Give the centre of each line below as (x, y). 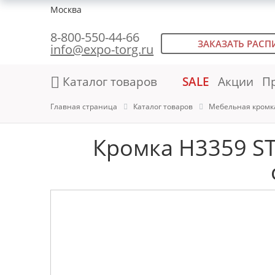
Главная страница (84, 107)
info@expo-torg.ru (102, 49)
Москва (66, 10)
